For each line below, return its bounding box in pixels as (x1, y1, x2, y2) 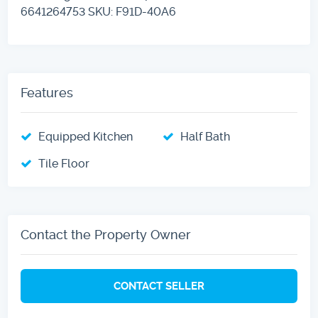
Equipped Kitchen (38, 129, 133, 143)
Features (21, 84, 74, 100)
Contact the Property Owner (21, 226, 192, 242)
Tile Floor (38, 156, 90, 170)
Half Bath (180, 129, 230, 143)
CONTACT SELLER (114, 279, 204, 292)
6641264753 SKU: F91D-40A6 (21, 4, 177, 18)
